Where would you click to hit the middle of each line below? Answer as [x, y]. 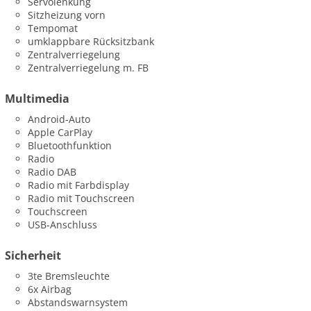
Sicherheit [33, 256]
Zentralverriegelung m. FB [89, 67]
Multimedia [37, 99]
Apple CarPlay [60, 132]
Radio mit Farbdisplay [79, 185]
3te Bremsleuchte [69, 276]
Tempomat [53, 28]
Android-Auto [59, 119]
